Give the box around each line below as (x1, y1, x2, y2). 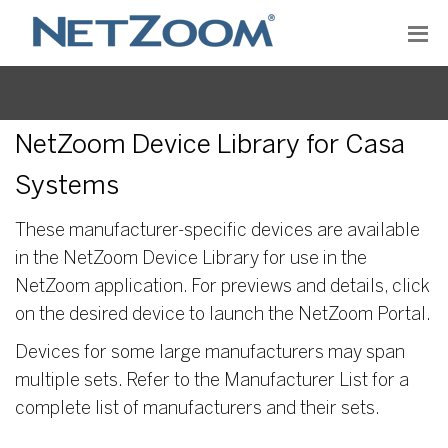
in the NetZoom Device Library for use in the (15, 251, 367, 268)
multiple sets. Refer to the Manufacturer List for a (15, 373, 409, 390)
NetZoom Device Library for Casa (15, 134, 405, 158)
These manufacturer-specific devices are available (15, 223, 420, 240)
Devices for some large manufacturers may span (15, 345, 405, 362)
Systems (15, 175, 119, 199)
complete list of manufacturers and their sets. (15, 401, 380, 418)
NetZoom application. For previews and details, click (15, 279, 430, 296)
